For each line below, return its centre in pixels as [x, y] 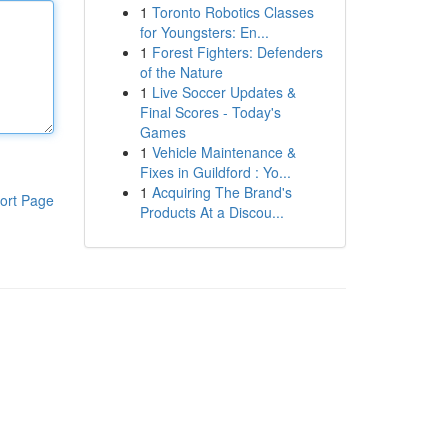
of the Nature [181, 72]
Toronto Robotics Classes [232, 12]
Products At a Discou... [211, 212]
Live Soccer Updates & [223, 92]
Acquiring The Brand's [221, 192]
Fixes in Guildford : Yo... [215, 172]
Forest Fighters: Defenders [237, 52]
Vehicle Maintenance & [223, 152]
